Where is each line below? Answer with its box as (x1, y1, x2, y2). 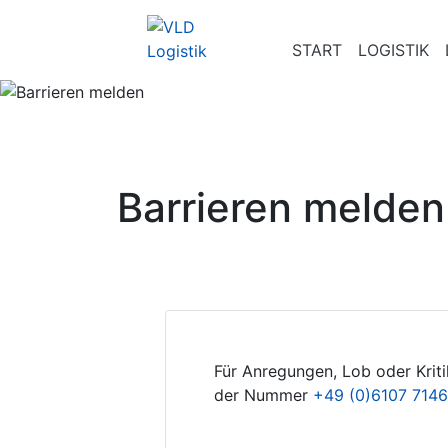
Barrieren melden (117, 182, 445, 232)
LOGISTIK (357, 40, 429, 60)
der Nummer (214, 384, 313, 405)
